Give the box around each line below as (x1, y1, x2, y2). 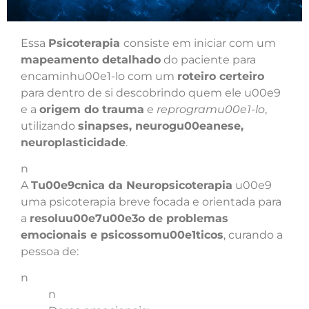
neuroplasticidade (21, 135, 126, 149)
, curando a (223, 228, 283, 242)
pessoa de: (21, 245, 79, 259)
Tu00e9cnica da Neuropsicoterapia (31, 179, 232, 192)
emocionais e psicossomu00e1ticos (21, 228, 223, 242)
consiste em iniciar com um (123, 36, 276, 50)
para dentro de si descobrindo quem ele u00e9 (21, 86, 281, 99)
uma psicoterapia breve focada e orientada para (21, 195, 281, 209)
